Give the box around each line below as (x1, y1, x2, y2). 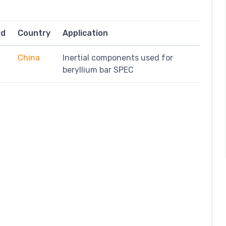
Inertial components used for (63, 52, 173, 63)
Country (18, 28, 50, 38)
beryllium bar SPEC (63, 65, 134, 75)
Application (63, 28, 108, 38)
